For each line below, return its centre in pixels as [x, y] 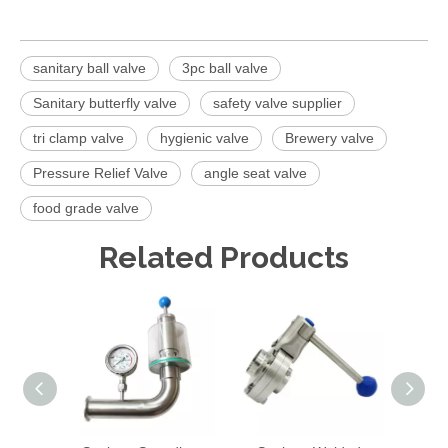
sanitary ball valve [89, 68]
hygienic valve [204, 138]
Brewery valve [329, 138]
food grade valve [86, 208]
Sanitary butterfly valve [105, 103]
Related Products [224, 258]
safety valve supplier [277, 103]
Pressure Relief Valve [100, 173]
